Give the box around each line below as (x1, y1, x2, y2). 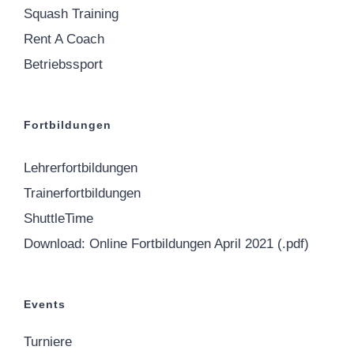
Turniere (24, 333, 72, 349)
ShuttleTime (24, 210, 93, 226)
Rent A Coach (24, 31, 104, 47)
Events (24, 297, 66, 311)
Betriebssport (24, 56, 103, 72)
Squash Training (24, 6, 119, 21)
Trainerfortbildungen (24, 185, 141, 201)
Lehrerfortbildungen (24, 160, 137, 175)
